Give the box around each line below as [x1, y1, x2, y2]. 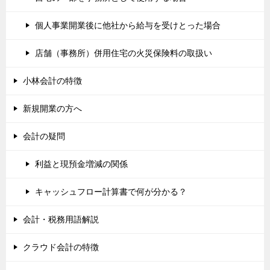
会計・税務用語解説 [23, 214, 99, 224]
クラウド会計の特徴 [23, 242, 99, 252]
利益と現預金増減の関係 [35, 159, 128, 169]
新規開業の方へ [23, 103, 82, 113]
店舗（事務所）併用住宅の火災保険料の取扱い [35, 48, 212, 58]
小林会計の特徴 [23, 75, 82, 86]
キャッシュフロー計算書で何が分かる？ [35, 186, 187, 196]
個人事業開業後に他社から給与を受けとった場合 [35, 20, 221, 30]
